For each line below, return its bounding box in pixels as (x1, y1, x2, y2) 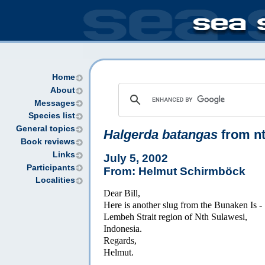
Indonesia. (104, 223, 142, 234)
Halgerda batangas (104, 127, 218, 142)
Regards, (104, 235, 137, 245)
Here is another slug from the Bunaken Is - (104, 199, 262, 210)
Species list (28, 111, 75, 121)
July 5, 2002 (104, 151, 168, 164)
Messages (34, 98, 75, 108)
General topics (16, 124, 75, 134)
